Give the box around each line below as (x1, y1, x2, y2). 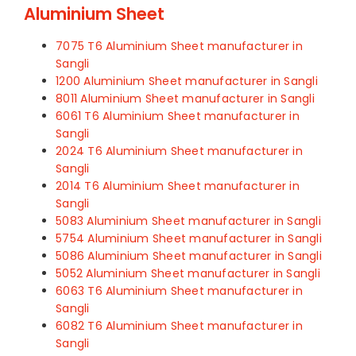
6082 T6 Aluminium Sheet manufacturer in (56, 317, 303, 334)
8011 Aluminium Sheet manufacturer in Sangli (56, 90, 315, 106)
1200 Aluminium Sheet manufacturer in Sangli (56, 72, 318, 89)
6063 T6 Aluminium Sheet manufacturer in (56, 282, 303, 299)
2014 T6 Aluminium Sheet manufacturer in (56, 177, 300, 194)
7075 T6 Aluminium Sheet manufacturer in (56, 37, 303, 54)
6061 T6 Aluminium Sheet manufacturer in (56, 107, 300, 124)
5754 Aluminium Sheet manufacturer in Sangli (56, 230, 322, 246)
